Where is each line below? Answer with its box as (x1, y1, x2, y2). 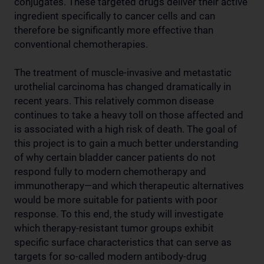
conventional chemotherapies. (14, 38, 148, 50)
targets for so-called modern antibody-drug (14, 250, 207, 262)
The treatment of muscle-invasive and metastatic (14, 66, 232, 78)
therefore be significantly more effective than (14, 24, 213, 36)
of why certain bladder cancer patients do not (14, 151, 216, 163)
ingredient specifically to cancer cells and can (14, 9, 215, 22)
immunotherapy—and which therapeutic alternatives (14, 179, 244, 192)
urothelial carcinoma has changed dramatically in (14, 80, 231, 93)
